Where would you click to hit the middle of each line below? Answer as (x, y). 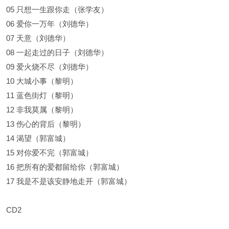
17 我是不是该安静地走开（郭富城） (69, 181)
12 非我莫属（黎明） (42, 110)
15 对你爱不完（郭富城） (50, 153)
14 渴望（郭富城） (38, 138)
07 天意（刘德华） (38, 38)
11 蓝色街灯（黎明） (42, 95)
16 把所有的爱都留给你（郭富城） (65, 167)
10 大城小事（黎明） (42, 81)
